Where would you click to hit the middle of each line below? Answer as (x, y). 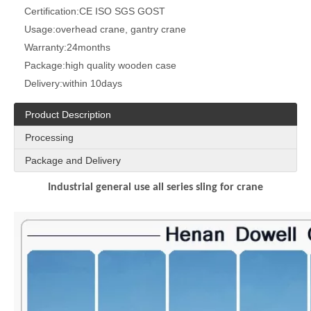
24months (89, 47)
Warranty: (45, 47)
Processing (49, 137)
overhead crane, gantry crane (121, 29)
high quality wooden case (121, 65)
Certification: (52, 11)
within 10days (92, 83)
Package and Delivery (73, 160)
